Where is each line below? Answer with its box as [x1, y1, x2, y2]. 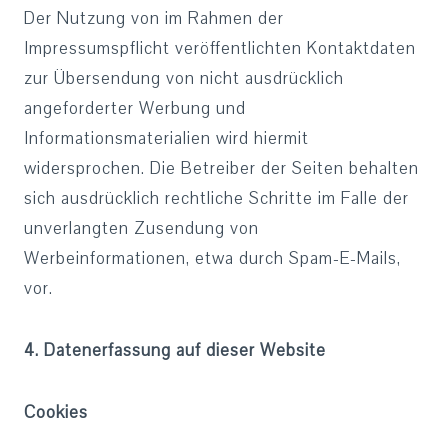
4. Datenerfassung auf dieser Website [24, 339, 326, 362]
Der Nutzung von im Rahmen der [24, 7, 284, 30]
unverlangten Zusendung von [24, 217, 259, 240]
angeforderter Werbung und [24, 97, 246, 120]
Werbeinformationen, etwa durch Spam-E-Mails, [24, 247, 401, 270]
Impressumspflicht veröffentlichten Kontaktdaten [24, 37, 416, 60]
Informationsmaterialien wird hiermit [24, 127, 309, 150]
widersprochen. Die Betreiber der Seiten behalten [24, 157, 419, 180]
